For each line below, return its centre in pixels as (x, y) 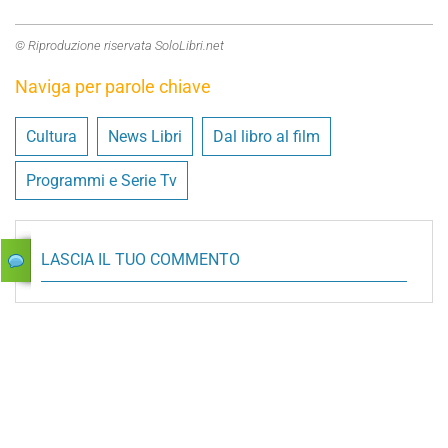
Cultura (51, 136)
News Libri (145, 136)
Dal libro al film (266, 136)
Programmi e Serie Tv (101, 180)
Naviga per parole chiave (113, 86)
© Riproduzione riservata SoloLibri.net (119, 45)
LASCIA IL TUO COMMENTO (140, 259)
